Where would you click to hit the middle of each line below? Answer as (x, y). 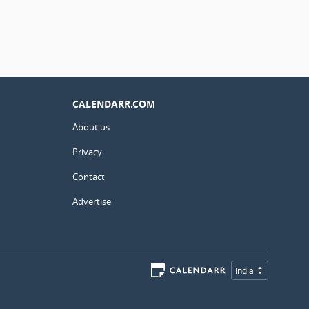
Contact (89, 176)
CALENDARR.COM (114, 103)
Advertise (92, 201)
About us (91, 127)
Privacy (87, 151)
